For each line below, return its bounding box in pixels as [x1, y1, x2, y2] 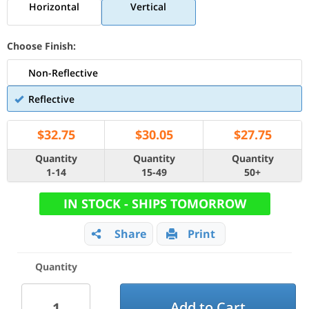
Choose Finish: [7, 39, 76, 52]
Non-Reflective [28, 66, 98, 79]
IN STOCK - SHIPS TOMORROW [63, 195, 246, 212]
